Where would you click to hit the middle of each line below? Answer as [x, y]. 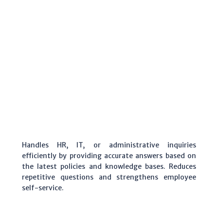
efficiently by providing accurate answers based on [109, 155]
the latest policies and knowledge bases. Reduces [109, 166]
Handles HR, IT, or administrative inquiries [109, 145]
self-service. [43, 188]
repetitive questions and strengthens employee [109, 177]
